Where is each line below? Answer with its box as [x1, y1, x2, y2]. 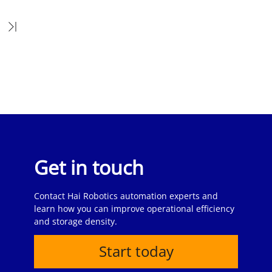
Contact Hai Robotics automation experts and [34, 189, 218, 202]
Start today [98, 241, 174, 262]
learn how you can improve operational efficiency [34, 202, 234, 214]
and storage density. [34, 215, 117, 227]
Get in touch [34, 154, 144, 180]
